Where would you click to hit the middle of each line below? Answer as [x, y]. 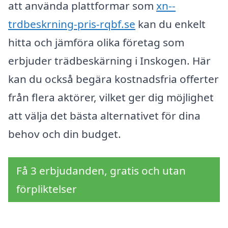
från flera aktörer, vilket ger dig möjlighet [111, 97]
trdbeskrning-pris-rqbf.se [72, 24]
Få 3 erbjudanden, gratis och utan [101, 170]
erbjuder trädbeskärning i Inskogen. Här [109, 61]
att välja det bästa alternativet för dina [104, 116]
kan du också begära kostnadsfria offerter [113, 79]
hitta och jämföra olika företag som [96, 42]
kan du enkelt [170, 24]
